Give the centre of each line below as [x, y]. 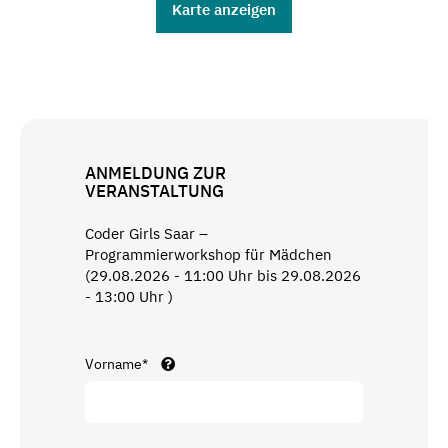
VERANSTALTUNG [154, 191]
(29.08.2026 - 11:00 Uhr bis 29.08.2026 [223, 275]
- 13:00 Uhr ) [129, 296]
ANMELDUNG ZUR [155, 173]
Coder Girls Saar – [146, 233]
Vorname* [118, 363]
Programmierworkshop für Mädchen [208, 254]
